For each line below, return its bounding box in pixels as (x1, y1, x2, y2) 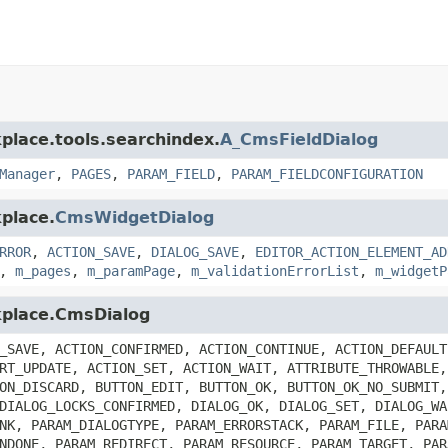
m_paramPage (87, 262, 175, 279)
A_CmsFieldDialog (220, 129, 378, 149)
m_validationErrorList (191, 262, 359, 279)
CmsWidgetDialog (55, 207, 214, 227)
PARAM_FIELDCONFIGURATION (231, 165, 423, 182)
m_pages (15, 262, 71, 279)
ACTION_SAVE (47, 243, 135, 260)
